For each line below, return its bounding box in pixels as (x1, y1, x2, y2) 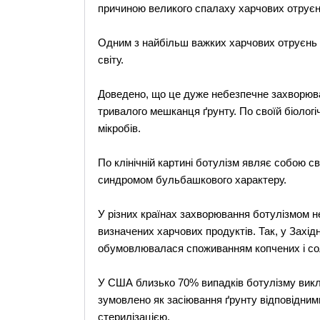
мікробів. (97, 122, 141, 134)
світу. (97, 54, 124, 66)
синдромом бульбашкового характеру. (97, 174, 286, 186)
